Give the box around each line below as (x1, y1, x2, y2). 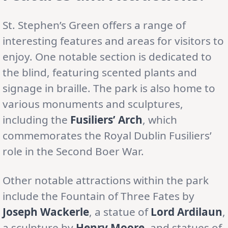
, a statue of (89, 204, 151, 219)
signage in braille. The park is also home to (3, 80, 215, 95)
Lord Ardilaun (151, 204, 222, 219)
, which (142, 112, 177, 127)
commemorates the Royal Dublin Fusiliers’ (3, 128, 212, 142)
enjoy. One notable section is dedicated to (3, 49, 212, 64)
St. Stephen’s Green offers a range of (3, 17, 186, 32)
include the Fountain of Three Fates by (3, 188, 194, 203)
